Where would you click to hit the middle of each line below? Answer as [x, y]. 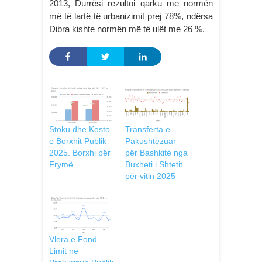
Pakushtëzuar [151, 141]
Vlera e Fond [73, 239]
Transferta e [148, 129]
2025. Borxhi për [80, 152]
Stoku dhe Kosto [80, 129]
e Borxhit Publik [78, 141]
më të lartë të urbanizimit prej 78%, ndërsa [131, 16]
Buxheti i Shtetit [154, 164]
